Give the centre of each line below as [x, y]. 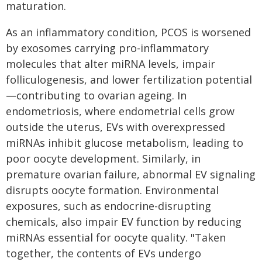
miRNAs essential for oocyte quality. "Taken [116, 237]
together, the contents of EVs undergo [104, 253]
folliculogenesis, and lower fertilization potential [129, 80]
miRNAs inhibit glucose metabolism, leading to [125, 143]
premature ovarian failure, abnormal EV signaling [131, 174]
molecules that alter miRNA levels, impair [111, 64]
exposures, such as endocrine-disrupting [108, 206]
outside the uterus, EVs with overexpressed [116, 127]
